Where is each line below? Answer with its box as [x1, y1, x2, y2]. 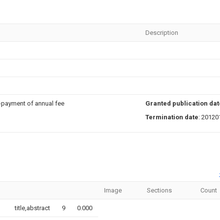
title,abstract [15, 204, 50, 212]
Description [145, 29, 178, 36]
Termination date [145, 113, 198, 121]
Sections [147, 186, 172, 194]
